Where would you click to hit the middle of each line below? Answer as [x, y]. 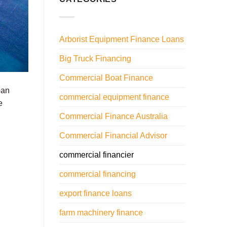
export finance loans [96, 193]
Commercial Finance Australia [113, 116]
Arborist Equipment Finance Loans [122, 39]
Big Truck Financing [95, 58]
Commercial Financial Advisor [113, 135]
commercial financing [98, 174]
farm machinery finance [101, 212]
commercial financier [97, 155]
